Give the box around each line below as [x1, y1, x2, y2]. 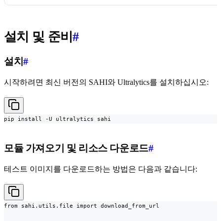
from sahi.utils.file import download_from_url [4, 202, 159, 209]
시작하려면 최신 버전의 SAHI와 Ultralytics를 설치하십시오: [4, 77, 209, 86]
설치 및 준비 [4, 29, 73, 44]
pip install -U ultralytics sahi [4, 115, 111, 122]
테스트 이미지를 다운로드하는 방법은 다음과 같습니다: [4, 164, 197, 173]
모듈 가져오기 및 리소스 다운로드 [4, 142, 148, 153]
